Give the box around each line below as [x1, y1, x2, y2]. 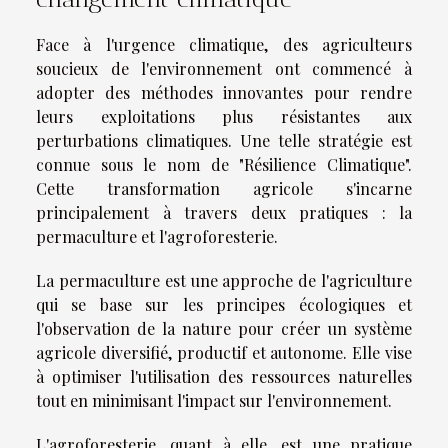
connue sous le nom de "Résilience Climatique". [36, 153, 412, 175]
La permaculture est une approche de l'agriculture [36, 269, 412, 291]
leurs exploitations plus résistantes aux [36, 105, 412, 127]
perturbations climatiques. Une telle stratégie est [36, 129, 412, 151]
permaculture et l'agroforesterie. [36, 225, 278, 247]
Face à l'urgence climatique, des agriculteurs [36, 33, 412, 55]
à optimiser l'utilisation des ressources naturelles [36, 365, 412, 387]
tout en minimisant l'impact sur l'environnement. [36, 389, 392, 411]
